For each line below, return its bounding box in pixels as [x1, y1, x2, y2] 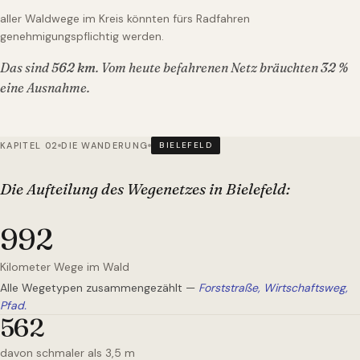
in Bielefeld [209, 179, 286, 198]
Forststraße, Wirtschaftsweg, [198, 280, 348, 295]
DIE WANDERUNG [61, 139, 149, 151]
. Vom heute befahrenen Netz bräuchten [96, 59, 321, 76]
